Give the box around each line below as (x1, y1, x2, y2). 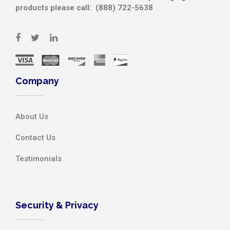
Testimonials (15, 154, 62, 163)
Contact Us (15, 132, 55, 142)
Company (15, 75, 59, 86)
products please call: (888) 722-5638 (15, 3, 153, 12)
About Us (15, 111, 48, 121)
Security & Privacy (15, 199, 99, 210)
